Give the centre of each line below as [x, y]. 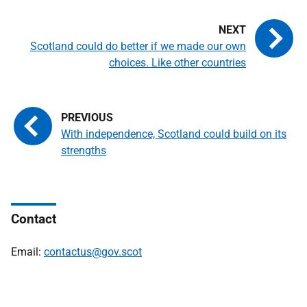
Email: [27, 252]
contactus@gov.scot [93, 252]
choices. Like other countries [177, 63]
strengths [84, 150]
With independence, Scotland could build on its [174, 134]
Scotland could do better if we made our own [138, 46]
